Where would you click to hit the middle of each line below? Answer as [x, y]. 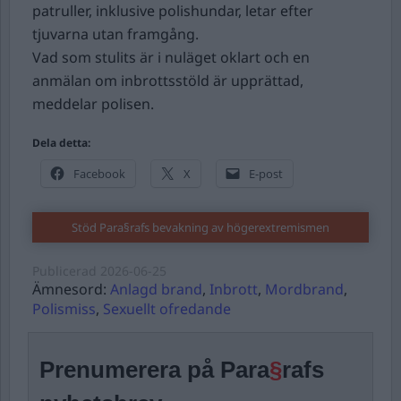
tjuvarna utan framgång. [115, 34]
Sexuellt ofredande [167, 309]
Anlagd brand [156, 289]
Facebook [99, 174]
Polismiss [64, 309]
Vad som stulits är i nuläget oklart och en [171, 57]
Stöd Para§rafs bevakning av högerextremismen [200, 227]
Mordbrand [304, 289]
